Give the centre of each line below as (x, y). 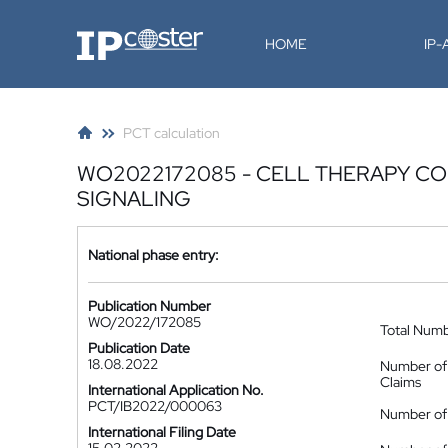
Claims (400, 382)
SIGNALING (134, 198)
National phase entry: (153, 254)
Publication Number (149, 306)
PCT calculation (171, 133)
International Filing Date (162, 432)
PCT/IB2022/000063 (155, 406)
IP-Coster (106, 35)
